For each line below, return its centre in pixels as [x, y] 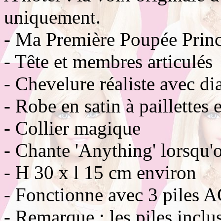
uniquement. [52, 17]
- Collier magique [72, 128]
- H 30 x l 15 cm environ [100, 172]
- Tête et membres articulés [108, 61]
